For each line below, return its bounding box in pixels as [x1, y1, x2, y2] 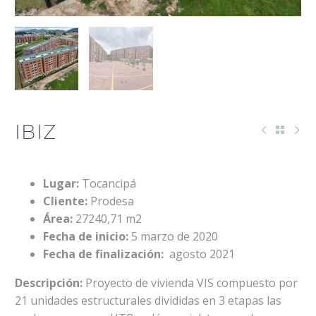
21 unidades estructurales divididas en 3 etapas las [15, 293, 281, 309]
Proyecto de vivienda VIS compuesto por [85, 275, 298, 291]
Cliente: [43, 193, 87, 209]
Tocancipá [79, 176, 136, 192]
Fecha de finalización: [43, 246, 166, 262]
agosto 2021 [166, 246, 235, 262]
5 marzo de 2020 [131, 229, 218, 245]
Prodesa [87, 193, 134, 209]
